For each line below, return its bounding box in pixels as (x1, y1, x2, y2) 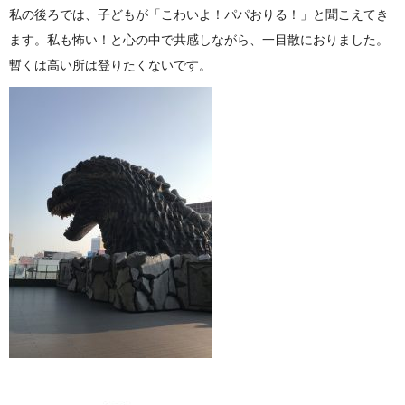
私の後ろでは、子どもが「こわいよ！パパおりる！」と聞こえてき (9, 7, 389, 22)
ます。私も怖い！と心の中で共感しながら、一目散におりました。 (9, 33, 389, 47)
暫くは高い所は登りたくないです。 (9, 58, 212, 72)
